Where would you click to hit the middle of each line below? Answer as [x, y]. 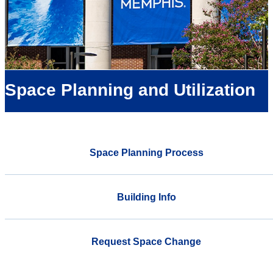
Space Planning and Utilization [130, 90]
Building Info [146, 197]
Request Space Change [146, 241]
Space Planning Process [146, 152]
